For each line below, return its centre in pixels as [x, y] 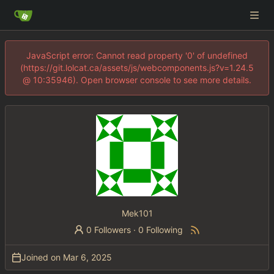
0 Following [161, 229]
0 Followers [109, 229]
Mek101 [137, 213]
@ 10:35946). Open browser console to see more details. [137, 80]
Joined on [42, 257]
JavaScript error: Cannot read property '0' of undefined [137, 55]
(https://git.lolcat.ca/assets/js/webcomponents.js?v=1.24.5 [137, 68]
